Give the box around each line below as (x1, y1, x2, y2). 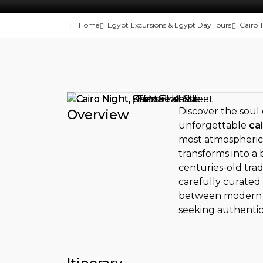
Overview (67, 107, 129, 123)
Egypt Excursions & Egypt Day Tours (107, 21, 231, 29)
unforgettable (178, 120, 249, 131)
